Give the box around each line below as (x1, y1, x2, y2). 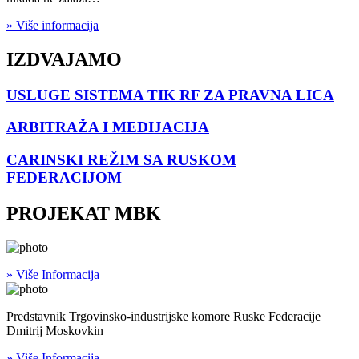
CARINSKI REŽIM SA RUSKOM (6, 151, 236, 169)
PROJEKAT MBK (6, 203, 161, 224)
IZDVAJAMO (6, 48, 122, 70)
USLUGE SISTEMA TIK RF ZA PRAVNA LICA (6, 86, 334, 103)
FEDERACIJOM (6, 169, 122, 187)
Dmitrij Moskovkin (6, 323, 103, 337)
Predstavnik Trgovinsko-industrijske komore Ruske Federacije (6, 309, 321, 323)
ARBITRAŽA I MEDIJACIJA (6, 119, 209, 136)
